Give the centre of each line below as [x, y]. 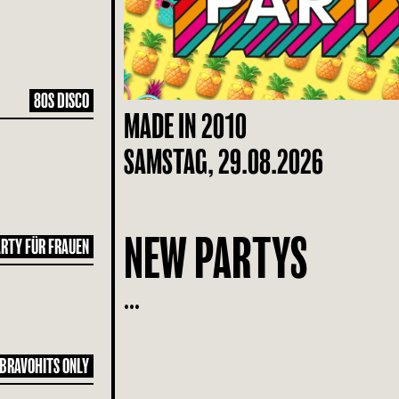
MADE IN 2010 [186, 126]
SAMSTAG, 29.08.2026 [224, 162]
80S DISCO [62, 101]
